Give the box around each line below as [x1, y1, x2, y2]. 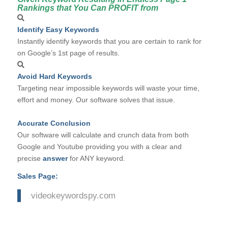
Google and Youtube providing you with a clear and [17, 142, 182, 151]
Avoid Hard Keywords [17, 72, 92, 80]
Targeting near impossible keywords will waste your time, [17, 83, 199, 92]
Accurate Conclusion [17, 119, 91, 127]
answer [42, 154, 68, 162]
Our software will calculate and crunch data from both [17, 130, 189, 139]
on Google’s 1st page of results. [17, 48, 120, 57]
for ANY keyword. [67, 154, 125, 162]
